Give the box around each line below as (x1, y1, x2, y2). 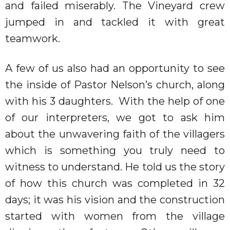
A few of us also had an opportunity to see (5, 62, 225, 74)
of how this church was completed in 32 (5, 177, 225, 189)
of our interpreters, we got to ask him (5, 111, 225, 124)
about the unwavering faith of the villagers (5, 127, 225, 140)
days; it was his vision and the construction (5, 193, 225, 206)
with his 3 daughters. (5, 94, 116, 107)
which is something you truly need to (5, 144, 225, 157)
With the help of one (119, 94, 225, 107)
